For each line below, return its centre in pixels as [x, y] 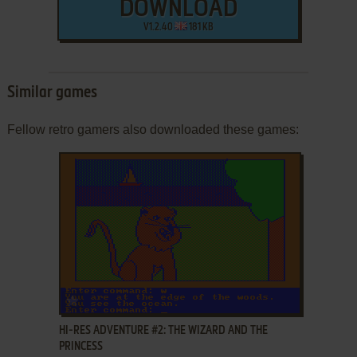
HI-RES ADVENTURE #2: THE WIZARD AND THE [163, 330]
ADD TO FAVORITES [122, 297]
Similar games [52, 93]
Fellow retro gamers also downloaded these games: [153, 129]
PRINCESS [80, 346]
